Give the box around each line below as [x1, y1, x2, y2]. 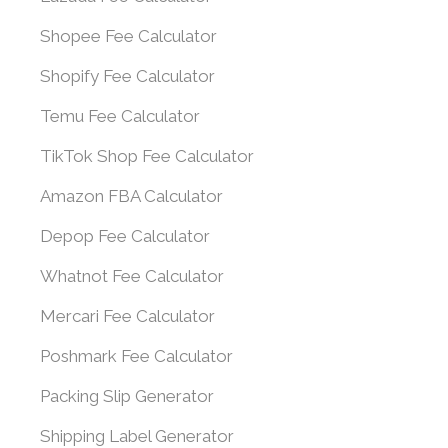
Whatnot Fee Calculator [40, 266, 224, 286]
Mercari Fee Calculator [40, 306, 215, 326]
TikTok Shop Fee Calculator [40, 146, 254, 166]
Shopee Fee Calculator [40, 26, 217, 46]
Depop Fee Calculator [40, 226, 210, 246]
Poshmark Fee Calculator [40, 346, 233, 366]
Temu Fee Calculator [40, 106, 200, 126]
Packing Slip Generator [40, 386, 214, 406]
